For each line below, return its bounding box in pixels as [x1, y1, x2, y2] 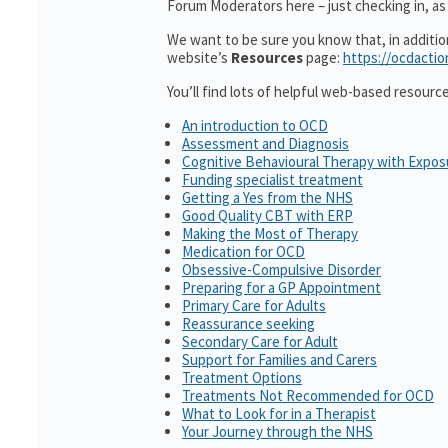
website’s [167, 48, 228, 67]
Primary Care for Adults [182, 296, 326, 315]
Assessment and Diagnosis [182, 134, 349, 153]
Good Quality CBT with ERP [182, 206, 353, 225]
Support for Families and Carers [182, 350, 377, 369]
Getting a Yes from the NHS [182, 188, 353, 207]
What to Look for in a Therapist [182, 404, 376, 423]
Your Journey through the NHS [182, 422, 373, 441]
